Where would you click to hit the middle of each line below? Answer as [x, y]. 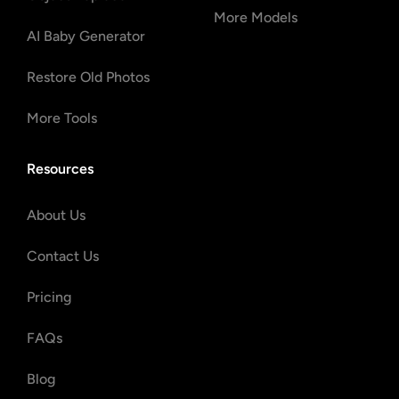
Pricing [49, 297]
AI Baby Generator [86, 37]
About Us [56, 216]
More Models [256, 18]
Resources [60, 169]
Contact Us [63, 256]
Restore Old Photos [88, 77]
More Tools [62, 118]
